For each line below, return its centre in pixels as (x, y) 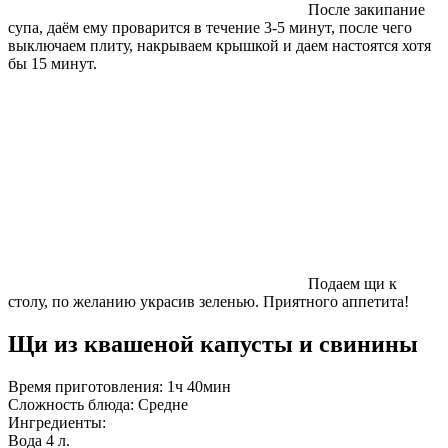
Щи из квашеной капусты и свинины (213, 343)
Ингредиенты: (57, 422)
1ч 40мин (199, 386)
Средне (163, 404)
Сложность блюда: (73, 404)
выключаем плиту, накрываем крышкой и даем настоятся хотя (219, 45)
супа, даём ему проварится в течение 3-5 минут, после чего (210, 27)
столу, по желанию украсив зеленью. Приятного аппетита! (208, 301)
